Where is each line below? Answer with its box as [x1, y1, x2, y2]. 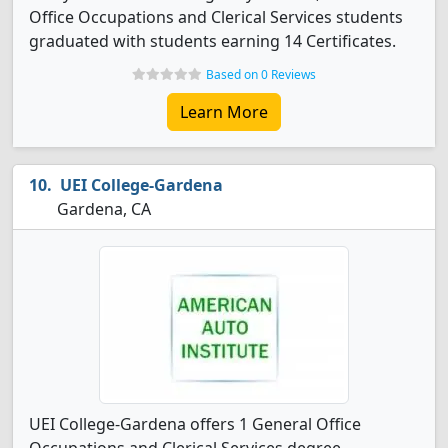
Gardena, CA [53, 198, 151, 220]
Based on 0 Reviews [206, 66, 316, 83]
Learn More [180, 101, 268, 123]
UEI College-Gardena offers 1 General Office [29, 413, 361, 435]
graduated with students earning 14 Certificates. [29, 30, 396, 52]
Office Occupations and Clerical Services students [29, 6, 403, 28]
